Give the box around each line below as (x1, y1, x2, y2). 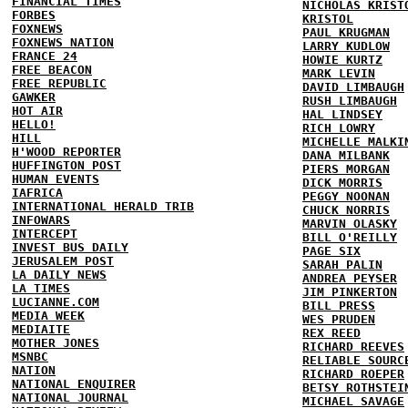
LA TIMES (12, 281, 70, 295)
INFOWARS (12, 213, 70, 227)
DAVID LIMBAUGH (302, 80, 404, 94)
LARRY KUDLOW (302, 39, 390, 53)
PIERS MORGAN (302, 162, 390, 176)
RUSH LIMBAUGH (302, 94, 397, 107)
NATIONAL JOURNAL (12, 391, 128, 404)
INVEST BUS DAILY (12, 240, 128, 254)
